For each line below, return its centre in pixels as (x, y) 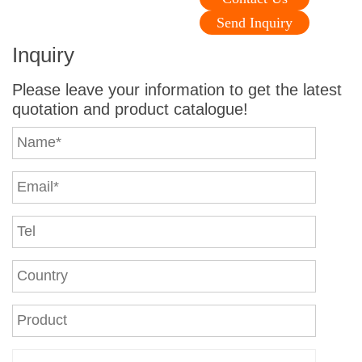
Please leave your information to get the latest (177, 89)
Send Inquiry (255, 22)
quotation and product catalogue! (130, 109)
